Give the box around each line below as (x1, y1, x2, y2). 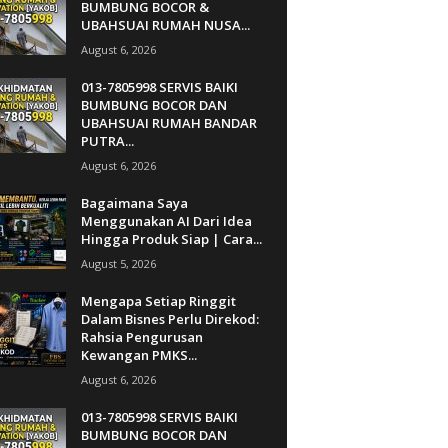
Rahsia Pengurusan (80, 327, 203, 346)
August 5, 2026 (80, 255, 156, 271)
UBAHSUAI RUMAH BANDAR (80, 113, 257, 132)
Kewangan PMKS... (80, 345, 197, 364)
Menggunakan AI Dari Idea (80, 211, 252, 230)
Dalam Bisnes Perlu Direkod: (80, 309, 259, 328)
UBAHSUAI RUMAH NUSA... (80, 15, 250, 34)
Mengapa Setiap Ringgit (80, 291, 236, 310)
